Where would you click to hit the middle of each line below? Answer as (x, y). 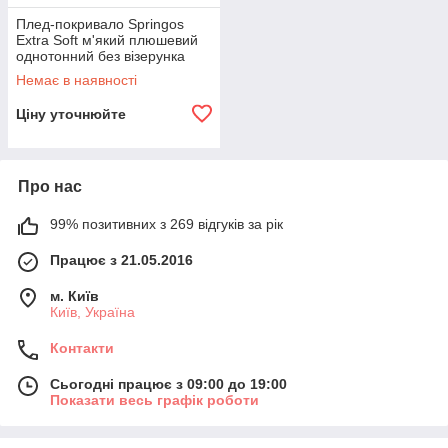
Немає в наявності (76, 80)
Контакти (82, 348)
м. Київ (74, 296)
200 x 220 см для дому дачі (105, 72)
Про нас (50, 187)
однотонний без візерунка (100, 56)
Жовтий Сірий (61, 88)
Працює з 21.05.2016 (121, 260)
